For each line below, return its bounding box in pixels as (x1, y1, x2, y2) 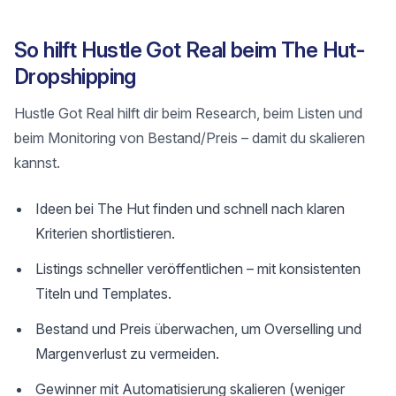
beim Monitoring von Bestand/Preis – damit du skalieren (14, 129, 365, 147)
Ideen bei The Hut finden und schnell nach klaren (35, 200, 345, 217)
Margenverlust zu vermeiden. (35, 345, 219, 362)
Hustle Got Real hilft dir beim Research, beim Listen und (14, 104, 362, 122)
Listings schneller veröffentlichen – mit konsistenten (35, 260, 361, 278)
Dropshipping (14, 64, 136, 89)
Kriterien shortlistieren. (35, 225, 175, 242)
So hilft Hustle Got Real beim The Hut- (14, 37, 366, 63)
